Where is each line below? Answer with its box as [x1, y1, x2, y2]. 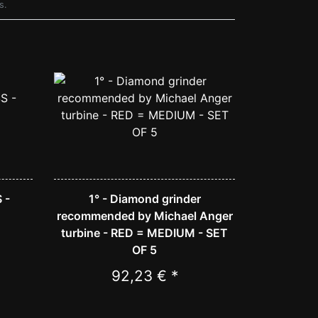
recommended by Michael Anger [56, 209, 233, 224]
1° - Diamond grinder [88, 192, 201, 207]
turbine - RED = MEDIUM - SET [61, 226, 228, 241]
